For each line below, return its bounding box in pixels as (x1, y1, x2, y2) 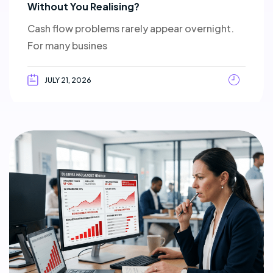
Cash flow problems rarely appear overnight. (27, 22, 234, 35)
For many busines (27, 39, 107, 52)
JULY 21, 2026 (44, 75, 91, 85)
